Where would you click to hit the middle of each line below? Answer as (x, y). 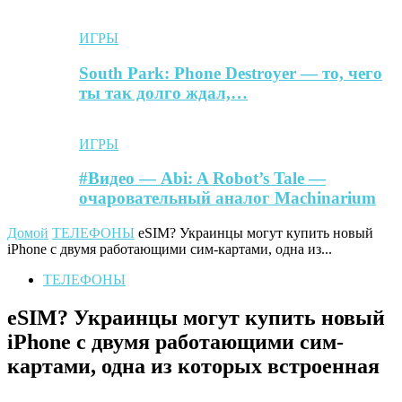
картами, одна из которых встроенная (193, 367)
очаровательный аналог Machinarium (227, 198)
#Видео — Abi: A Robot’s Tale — (202, 179)
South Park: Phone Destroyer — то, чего (231, 73)
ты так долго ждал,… (163, 92)
